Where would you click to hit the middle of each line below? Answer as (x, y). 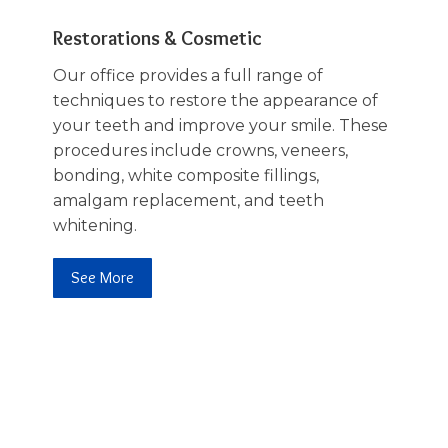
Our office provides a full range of (187, 76)
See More (102, 278)
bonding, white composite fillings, (185, 176)
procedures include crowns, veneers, (200, 151)
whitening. (94, 226)
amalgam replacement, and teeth (188, 201)
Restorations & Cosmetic (157, 38)
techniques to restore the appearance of (215, 101)
